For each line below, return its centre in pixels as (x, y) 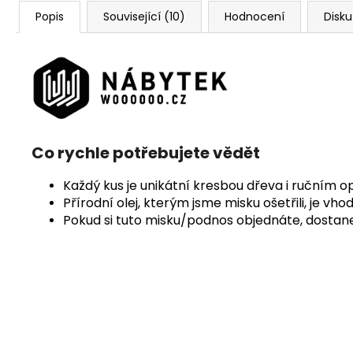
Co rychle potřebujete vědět (146, 152)
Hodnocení (255, 17)
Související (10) (144, 17)
